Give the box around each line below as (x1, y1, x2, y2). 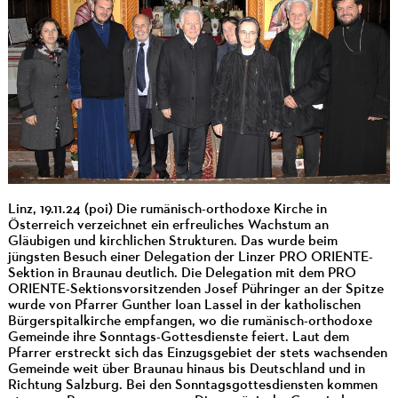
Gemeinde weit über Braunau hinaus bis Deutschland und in (7, 362, 365, 377)
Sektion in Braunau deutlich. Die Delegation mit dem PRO (7, 266, 356, 281)
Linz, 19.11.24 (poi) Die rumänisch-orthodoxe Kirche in (7, 202, 327, 217)
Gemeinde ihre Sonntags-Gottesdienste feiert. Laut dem (7, 330, 349, 345)
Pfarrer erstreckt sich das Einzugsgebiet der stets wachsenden (7, 346, 387, 361)
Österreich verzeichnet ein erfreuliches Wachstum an (7, 218, 329, 233)
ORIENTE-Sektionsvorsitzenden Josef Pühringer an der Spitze (7, 282, 384, 297)
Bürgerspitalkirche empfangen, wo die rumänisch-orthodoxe (7, 314, 372, 329)
